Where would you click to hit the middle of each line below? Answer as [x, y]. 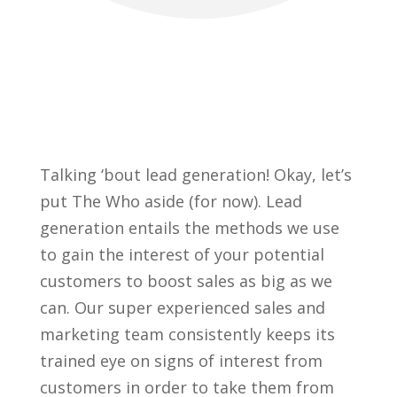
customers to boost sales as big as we [186, 280]
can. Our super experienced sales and [182, 307]
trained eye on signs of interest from [181, 360]
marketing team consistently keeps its [187, 334]
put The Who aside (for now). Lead [171, 201]
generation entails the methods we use [189, 227]
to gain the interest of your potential [182, 254]
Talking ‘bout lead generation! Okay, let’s [195, 174]
